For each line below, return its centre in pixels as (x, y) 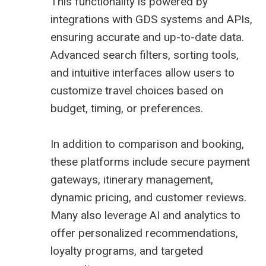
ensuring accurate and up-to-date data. (147, 37)
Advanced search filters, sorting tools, (145, 55)
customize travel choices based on (137, 91)
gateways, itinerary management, (132, 180)
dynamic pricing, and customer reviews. (148, 198)
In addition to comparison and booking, (147, 144)
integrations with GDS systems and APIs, (151, 20)
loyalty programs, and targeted (127, 251)
